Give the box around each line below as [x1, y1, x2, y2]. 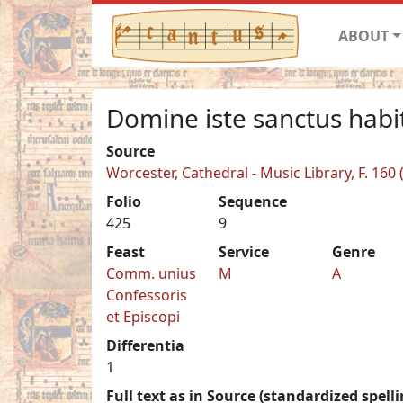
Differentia [106, 335, 184, 355]
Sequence [219, 191, 288, 211]
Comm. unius [106, 263, 196, 283]
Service [219, 241, 270, 262]
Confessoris [106, 284, 187, 305]
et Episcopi [106, 306, 180, 327]
